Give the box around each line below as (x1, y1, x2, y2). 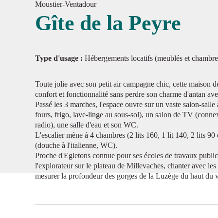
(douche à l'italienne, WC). (35, 141, 117, 149)
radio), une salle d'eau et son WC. (35, 121, 138, 129)
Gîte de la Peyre (35, 11, 181, 35)
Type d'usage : (35, 54, 85, 62)
